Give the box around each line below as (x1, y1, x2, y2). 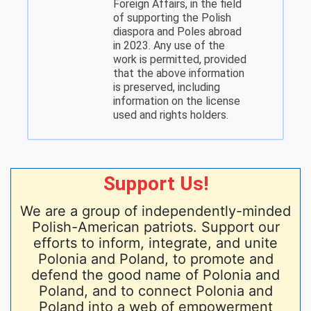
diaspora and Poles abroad (113, 25, 242, 39)
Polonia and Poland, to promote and (37, 251, 274, 268)
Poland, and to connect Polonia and (38, 283, 273, 300)
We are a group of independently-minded (20, 203, 291, 220)
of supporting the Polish (113, 11, 231, 25)
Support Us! (103, 172, 208, 196)
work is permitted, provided (113, 53, 246, 67)
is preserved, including (113, 81, 220, 94)
